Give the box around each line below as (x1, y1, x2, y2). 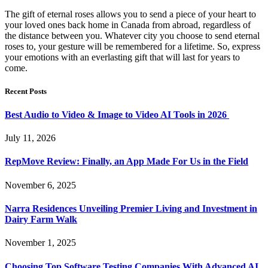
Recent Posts (5, 86, 47, 96)
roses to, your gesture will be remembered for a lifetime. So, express (5, 41, 260, 51)
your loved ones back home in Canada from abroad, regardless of (5, 19, 251, 30)
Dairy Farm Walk (5, 214, 77, 224)
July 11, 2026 (5, 133, 56, 144)
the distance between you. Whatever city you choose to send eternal (5, 30, 260, 41)
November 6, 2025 (5, 179, 76, 190)
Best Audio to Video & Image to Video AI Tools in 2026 (5, 109, 229, 120)
